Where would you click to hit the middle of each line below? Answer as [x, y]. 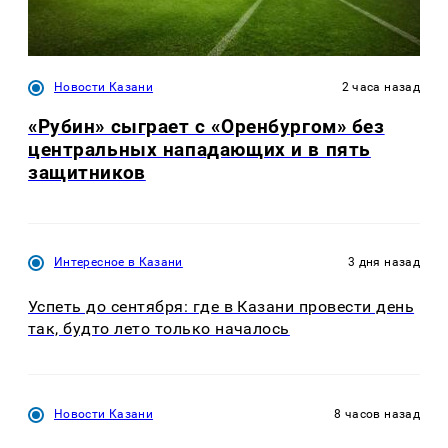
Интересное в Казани [118, 262]
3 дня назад [384, 262]
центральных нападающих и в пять [199, 149]
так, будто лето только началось [159, 329]
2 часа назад [380, 86]
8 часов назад [377, 413]
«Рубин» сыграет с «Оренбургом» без [206, 126]
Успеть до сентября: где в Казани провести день [221, 307]
